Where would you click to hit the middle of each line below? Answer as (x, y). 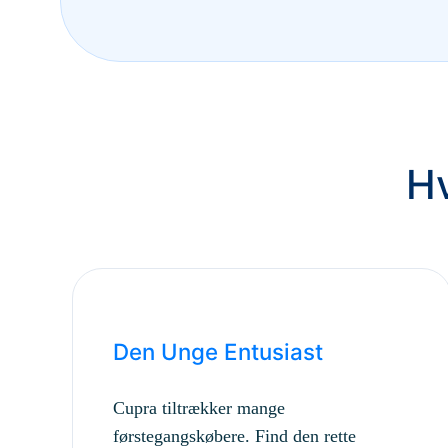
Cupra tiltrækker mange (199, 407)
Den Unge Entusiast (218, 352)
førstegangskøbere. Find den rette (234, 435)
